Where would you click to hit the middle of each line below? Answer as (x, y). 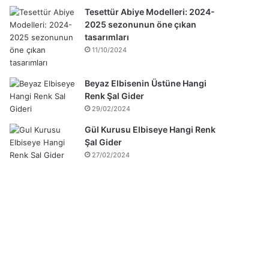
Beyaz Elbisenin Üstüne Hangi (146, 83)
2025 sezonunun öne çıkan (141, 24)
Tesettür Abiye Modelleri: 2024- (150, 11)
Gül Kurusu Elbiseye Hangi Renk (150, 129)
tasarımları (107, 37)
